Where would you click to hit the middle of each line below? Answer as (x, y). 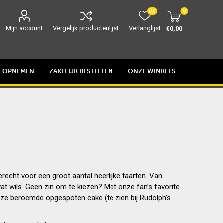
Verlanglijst (145, 28)
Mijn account (25, 28)
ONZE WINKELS (152, 71)
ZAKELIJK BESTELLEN (81, 71)
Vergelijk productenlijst (86, 28)
